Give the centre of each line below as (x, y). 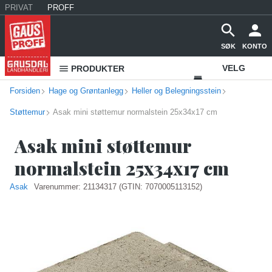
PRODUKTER (98, 69)
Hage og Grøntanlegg (86, 91)
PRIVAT (19, 7)
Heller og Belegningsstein (176, 91)
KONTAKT (241, 114)
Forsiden (25, 91)
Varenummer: (59, 187)
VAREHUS (234, 91)
